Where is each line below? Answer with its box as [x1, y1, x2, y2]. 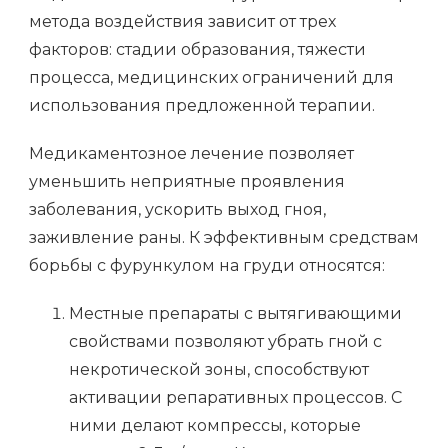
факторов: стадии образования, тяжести [29, 40, 366, 60]
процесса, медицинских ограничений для [29, 68, 394, 88]
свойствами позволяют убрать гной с [69, 332, 382, 352]
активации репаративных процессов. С [69, 388, 402, 408]
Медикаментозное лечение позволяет [29, 144, 354, 164]
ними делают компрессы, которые [69, 416, 361, 436]
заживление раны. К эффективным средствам [29, 228, 419, 248]
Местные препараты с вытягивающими [69, 304, 402, 324]
